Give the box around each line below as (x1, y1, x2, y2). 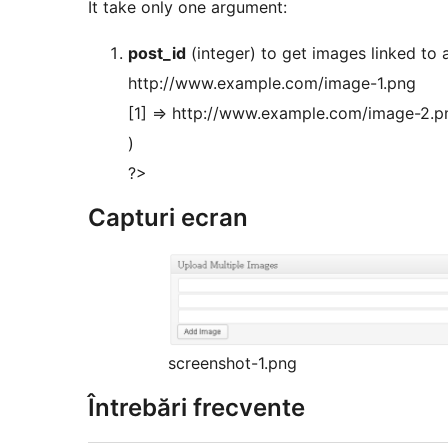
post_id (128, 43, 186, 64)
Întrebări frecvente (88, 393, 305, 423)
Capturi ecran (88, 203, 248, 233)
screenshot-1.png (168, 353, 297, 374)
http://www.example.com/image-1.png (128, 73, 416, 94)
